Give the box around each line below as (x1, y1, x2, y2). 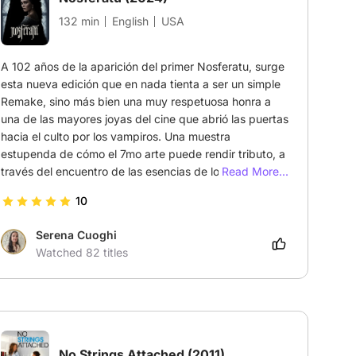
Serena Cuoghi (35, 227, 117, 242)
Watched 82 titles (35, 245, 128, 259)
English (111, 14, 149, 28)
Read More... (222, 164, 288, 179)
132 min (58, 14, 99, 28)
